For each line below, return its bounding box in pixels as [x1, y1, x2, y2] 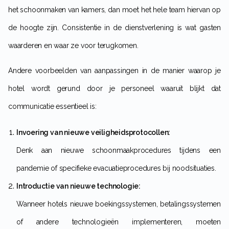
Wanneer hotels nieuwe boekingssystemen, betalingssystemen [16, 200, 24, 209]
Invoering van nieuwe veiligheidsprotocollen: [18, 128, 171, 137]
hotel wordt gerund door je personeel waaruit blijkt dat [8, 84, 221, 93]
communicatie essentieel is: [8, 102, 97, 111]
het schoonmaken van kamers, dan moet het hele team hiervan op [8, 6, 221, 14]
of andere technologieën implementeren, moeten [16, 218, 221, 226]
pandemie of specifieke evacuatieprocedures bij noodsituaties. [16, 164, 216, 173]
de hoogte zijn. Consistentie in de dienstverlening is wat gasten [8, 24, 221, 32]
